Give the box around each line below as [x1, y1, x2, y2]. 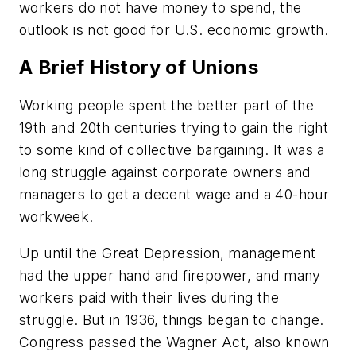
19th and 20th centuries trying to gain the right [19, 119, 329, 137]
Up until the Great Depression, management [19, 244, 316, 261]
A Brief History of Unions [19, 56, 258, 79]
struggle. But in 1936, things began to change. [19, 311, 324, 328]
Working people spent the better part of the [19, 97, 315, 114]
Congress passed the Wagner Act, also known [19, 333, 330, 350]
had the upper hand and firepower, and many [19, 266, 321, 284]
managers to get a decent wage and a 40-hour [19, 186, 330, 203]
